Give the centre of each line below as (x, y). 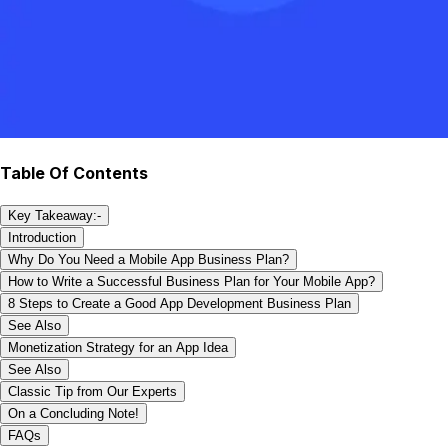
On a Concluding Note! (73, 414)
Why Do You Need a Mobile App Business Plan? (148, 260)
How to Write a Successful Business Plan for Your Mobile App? (191, 282)
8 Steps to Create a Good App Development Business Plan (179, 304)
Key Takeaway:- (54, 216)
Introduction (42, 238)
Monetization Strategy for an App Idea (118, 348)
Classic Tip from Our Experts (92, 392)
